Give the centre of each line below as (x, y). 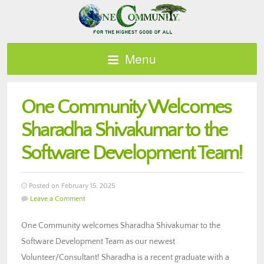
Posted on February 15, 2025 (71, 186)
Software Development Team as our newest (98, 241)
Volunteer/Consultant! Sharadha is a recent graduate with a (125, 257)
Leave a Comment (58, 199)
